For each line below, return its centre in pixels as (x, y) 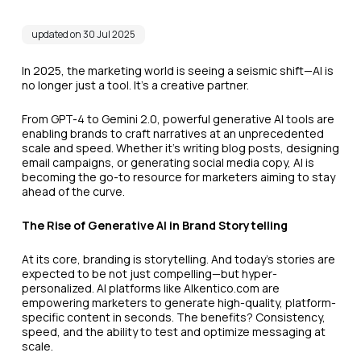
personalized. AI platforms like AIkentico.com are (150, 288)
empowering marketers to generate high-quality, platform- (178, 303)
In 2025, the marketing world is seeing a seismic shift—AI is (177, 71)
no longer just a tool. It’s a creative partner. (135, 85)
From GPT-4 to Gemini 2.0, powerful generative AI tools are (178, 119)
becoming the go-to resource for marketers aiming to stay (178, 177)
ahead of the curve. (73, 192)
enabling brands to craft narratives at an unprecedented (172, 134)
